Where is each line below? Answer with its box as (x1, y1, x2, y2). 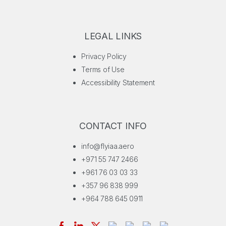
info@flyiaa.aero (81, 142, 134, 150)
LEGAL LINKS (84, 31, 142, 41)
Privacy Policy (81, 52, 127, 61)
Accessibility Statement (81, 78, 155, 87)
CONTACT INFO (79, 121, 147, 131)
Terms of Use (81, 65, 125, 74)
